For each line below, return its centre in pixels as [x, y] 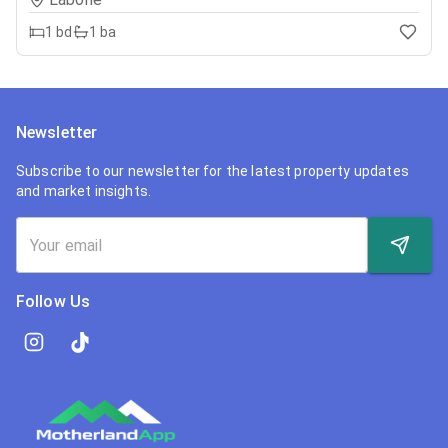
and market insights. [83, 191]
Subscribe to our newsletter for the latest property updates [212, 171]
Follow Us [53, 302]
